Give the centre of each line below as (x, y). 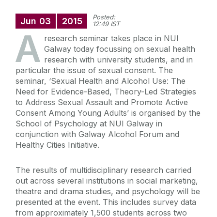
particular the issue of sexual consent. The (94, 70)
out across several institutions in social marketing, (107, 181)
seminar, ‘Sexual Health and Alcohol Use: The (101, 81)
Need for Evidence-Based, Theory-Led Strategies (106, 92)
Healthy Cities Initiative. (57, 145)
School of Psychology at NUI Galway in (89, 124)
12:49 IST (106, 24)
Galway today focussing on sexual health (120, 49)
